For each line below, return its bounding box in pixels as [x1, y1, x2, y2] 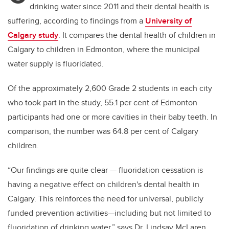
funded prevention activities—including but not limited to [8, 207, 211, 219]
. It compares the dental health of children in [58, 29, 216, 41]
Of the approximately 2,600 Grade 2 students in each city [8, 82, 212, 95]
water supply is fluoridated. [8, 58, 104, 70]
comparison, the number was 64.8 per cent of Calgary [8, 125, 198, 138]
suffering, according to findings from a [8, 15, 145, 27]
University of [145, 15, 192, 27]
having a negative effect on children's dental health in [8, 178, 199, 191]
